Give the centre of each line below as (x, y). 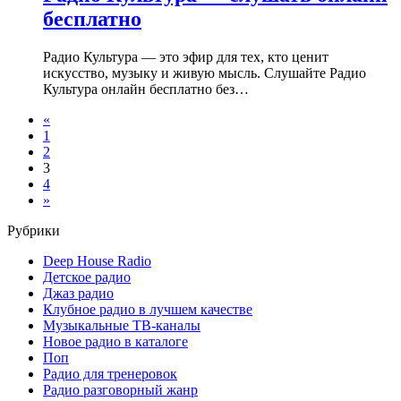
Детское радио (87, 277)
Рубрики (34, 230)
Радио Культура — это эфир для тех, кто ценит (186, 57)
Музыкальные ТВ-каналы (122, 325)
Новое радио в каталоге (115, 341)
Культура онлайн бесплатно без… (146, 89)
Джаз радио (78, 293)
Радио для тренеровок (110, 374)
